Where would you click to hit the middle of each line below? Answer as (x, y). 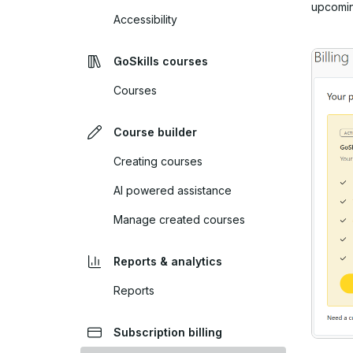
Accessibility (145, 19)
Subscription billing (167, 332)
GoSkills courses (160, 61)
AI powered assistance (173, 190)
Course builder (155, 132)
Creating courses (158, 161)
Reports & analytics (167, 261)
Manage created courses (179, 219)
